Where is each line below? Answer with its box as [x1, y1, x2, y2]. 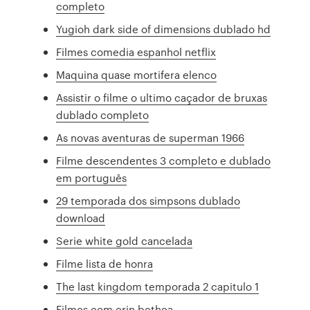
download [56, 210, 106, 226]
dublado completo [56, 107, 149, 122]
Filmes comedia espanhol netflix [56, 44, 217, 60]
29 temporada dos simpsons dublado [56, 193, 241, 208]
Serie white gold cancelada [56, 233, 193, 248]
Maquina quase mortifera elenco [56, 67, 217, 82]
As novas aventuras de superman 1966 [56, 130, 245, 145]
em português [56, 170, 127, 185]
